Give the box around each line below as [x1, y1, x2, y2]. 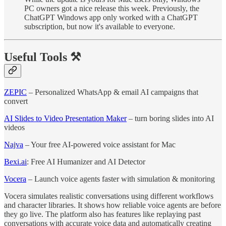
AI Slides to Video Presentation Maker [4, 114, 127, 123]
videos [4, 123, 25, 132]
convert [4, 97, 30, 106]
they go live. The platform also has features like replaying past [4, 210, 201, 219]
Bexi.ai [4, 157, 27, 166]
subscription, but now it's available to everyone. [24, 22, 175, 31]
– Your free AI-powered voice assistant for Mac [23, 140, 176, 149]
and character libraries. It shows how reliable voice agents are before [4, 201, 221, 210]
